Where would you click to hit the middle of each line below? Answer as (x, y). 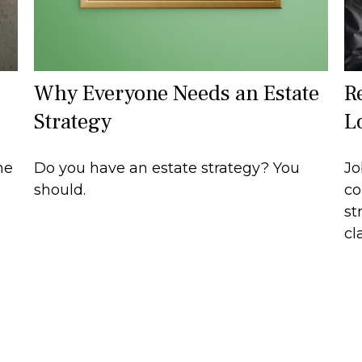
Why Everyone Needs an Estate (177, 94)
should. (60, 190)
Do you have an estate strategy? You (167, 168)
